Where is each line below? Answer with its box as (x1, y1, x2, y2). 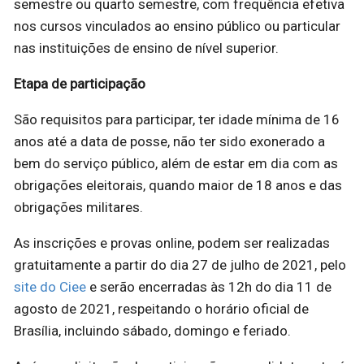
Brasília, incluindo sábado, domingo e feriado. (14, 322, 291, 339)
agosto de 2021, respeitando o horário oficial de (14, 300, 309, 317)
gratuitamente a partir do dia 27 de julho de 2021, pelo (14, 256, 346, 273)
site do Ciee (14, 278, 86, 295)
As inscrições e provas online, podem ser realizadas (14, 234, 330, 251)
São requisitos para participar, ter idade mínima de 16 (14, 110, 340, 128)
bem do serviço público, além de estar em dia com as (14, 154, 338, 171)
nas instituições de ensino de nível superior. (14, 39, 279, 56)
